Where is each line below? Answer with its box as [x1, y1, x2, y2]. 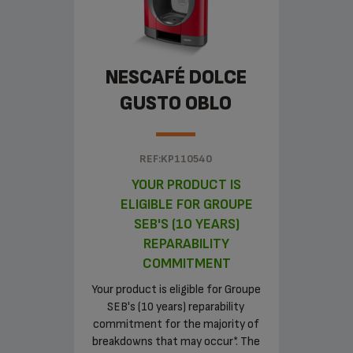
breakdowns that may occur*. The [91, 334, 260, 350]
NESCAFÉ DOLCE [105, 65, 247, 91]
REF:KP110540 [139, 152, 212, 166]
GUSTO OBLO [120, 91, 232, 117]
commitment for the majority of [92, 317, 259, 333]
